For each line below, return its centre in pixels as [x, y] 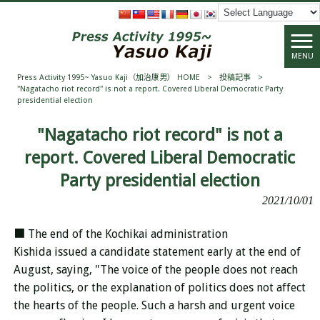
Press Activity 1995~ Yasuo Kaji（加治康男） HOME [109, 77]
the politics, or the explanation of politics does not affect [159, 287]
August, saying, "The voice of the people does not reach [155, 270]
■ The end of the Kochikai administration [120, 234]
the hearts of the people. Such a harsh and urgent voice [154, 305]
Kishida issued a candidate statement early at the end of [157, 252]
